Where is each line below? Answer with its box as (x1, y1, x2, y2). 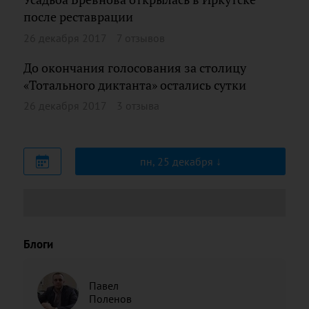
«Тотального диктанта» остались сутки (23, 77, 246, 93)
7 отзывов (117, 30, 165, 45)
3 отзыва (117, 99, 159, 112)
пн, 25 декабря (139, 154, 216, 168)
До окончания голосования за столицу (23, 59, 246, 76)
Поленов (89, 292, 132, 306)
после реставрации (23, 9, 133, 25)
